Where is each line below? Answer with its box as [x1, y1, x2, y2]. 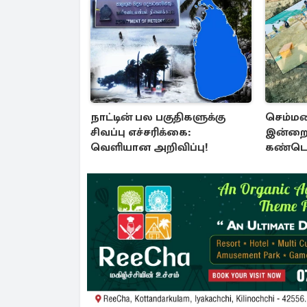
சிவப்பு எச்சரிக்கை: [90, 125, 191, 140]
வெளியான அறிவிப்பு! [90, 140, 208, 155]
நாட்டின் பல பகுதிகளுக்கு [90, 110, 225, 125]
